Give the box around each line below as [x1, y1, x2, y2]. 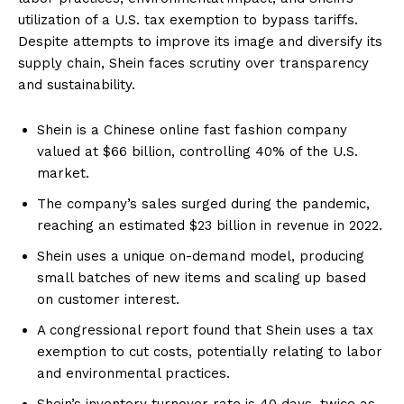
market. [37, 164, 89, 181]
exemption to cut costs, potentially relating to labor [37, 343, 382, 360]
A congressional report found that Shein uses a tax [37, 321, 373, 338]
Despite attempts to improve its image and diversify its [18, 32, 382, 50]
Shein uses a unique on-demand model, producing [37, 247, 364, 264]
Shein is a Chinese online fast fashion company [37, 121, 347, 138]
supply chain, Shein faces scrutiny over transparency [18, 54, 369, 71]
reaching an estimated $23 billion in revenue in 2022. [37, 216, 382, 234]
